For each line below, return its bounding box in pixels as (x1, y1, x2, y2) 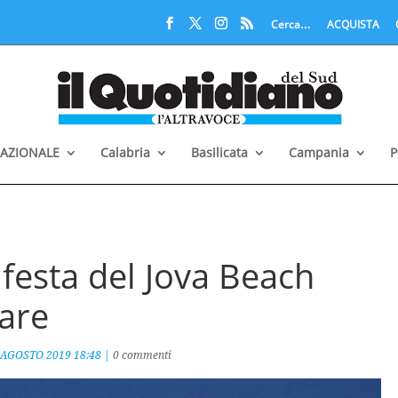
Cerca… (270, 17, 311, 32)
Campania (289, 143, 349, 161)
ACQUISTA (326, 17, 379, 32)
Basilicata (191, 143, 248, 161)
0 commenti (113, 347, 172, 362)
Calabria (100, 143, 150, 161)
